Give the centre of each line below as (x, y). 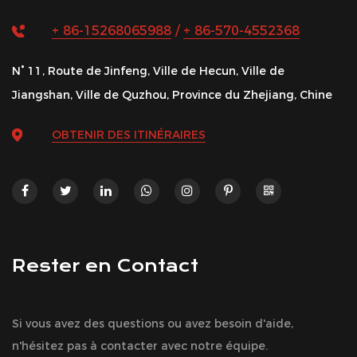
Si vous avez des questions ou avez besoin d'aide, (153, 324)
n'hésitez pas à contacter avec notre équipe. (140, 346)
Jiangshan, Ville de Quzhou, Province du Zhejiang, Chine (172, 95)
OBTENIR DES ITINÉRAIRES (129, 135)
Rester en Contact (105, 266)
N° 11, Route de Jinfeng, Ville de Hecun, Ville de (148, 71)
